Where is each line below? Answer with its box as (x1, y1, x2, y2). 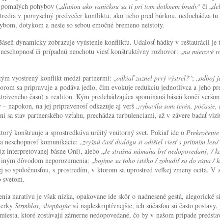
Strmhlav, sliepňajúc (15, 200, 73, 210)
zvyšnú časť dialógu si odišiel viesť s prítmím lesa (82, 137, 218, 146)
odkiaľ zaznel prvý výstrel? (116, 73, 189, 82)
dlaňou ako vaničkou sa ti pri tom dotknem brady (61, 1, 197, 11)
